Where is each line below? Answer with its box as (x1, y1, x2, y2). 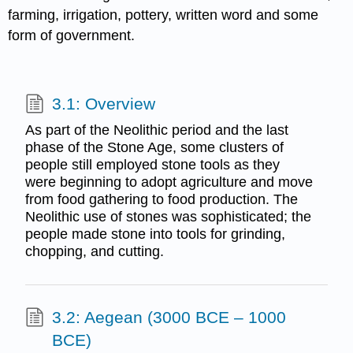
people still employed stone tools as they (24, 157, 280, 173)
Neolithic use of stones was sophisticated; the (24, 209, 311, 225)
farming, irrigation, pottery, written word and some (8, 6, 319, 23)
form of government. (8, 27, 136, 43)
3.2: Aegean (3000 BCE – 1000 (51, 308, 286, 327)
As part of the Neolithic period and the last (24, 122, 288, 139)
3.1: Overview (51, 94, 155, 113)
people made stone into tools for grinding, (24, 226, 285, 243)
